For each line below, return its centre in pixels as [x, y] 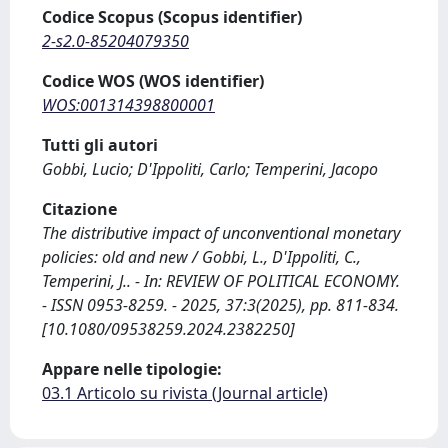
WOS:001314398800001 [128, 105]
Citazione [79, 209]
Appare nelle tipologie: [132, 369]
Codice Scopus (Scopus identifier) [172, 17]
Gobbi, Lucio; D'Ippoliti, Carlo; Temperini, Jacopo [210, 169]
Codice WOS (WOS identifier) [153, 81]
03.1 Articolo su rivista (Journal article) [185, 393]
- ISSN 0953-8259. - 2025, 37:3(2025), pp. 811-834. [220, 305]
